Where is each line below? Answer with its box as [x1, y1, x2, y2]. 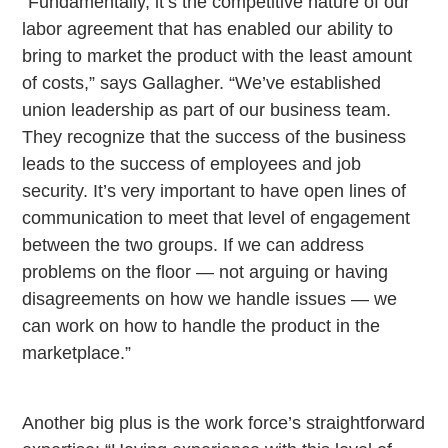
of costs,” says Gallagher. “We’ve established [22, 73, 382, 94]
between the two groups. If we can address [22, 235, 365, 256]
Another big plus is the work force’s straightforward [22, 413, 426, 434]
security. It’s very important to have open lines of [22, 181, 407, 202]
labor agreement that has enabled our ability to [22, 19, 394, 40]
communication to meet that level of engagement [22, 208, 411, 229]
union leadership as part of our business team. [22, 100, 392, 121]
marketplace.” [22, 343, 132, 364]
